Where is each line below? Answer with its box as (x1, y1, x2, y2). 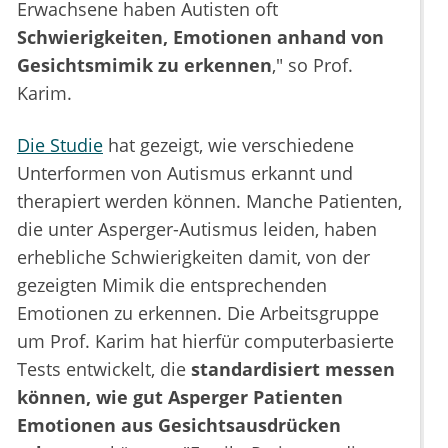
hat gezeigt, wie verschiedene (103, 133, 354, 158)
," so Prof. (272, 53, 353, 78)
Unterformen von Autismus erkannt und (17, 161, 353, 186)
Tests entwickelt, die (17, 357, 191, 382)
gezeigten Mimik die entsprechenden (17, 273, 327, 298)
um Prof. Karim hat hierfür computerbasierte (17, 329, 394, 354)
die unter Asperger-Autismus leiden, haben (17, 217, 377, 242)
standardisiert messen (191, 357, 395, 382)
